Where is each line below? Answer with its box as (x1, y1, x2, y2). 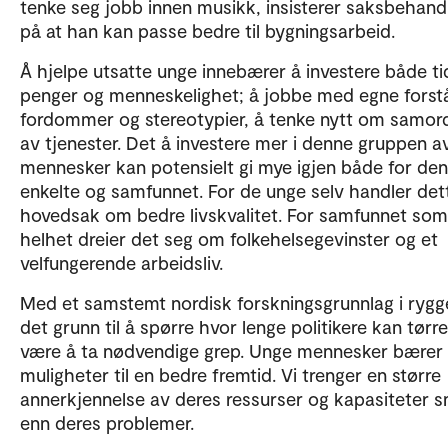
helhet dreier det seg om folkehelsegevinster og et (20, 227, 438, 250)
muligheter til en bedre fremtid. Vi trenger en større (20, 363, 441, 386)
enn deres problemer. (20, 411, 194, 434)
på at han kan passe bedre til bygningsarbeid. (20, 19, 395, 42)
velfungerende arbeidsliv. (20, 251, 223, 274)
